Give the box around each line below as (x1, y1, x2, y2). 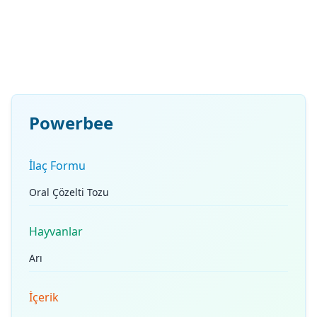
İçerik (29, 289, 59, 305)
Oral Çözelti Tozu (29, 185, 109, 199)
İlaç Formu (29, 158, 86, 173)
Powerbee (29, 111, 113, 134)
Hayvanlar (29, 224, 83, 239)
